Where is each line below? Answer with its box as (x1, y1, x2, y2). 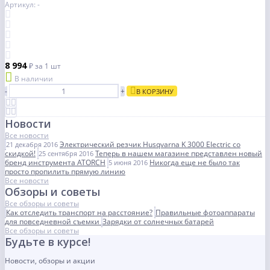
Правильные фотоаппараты (155, 207, 255, 218)
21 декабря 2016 (6, 140, 58, 149)
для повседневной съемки (5, 216, 101, 227)
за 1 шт (35, 61, 61, 72)
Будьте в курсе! (5, 234, 90, 250)
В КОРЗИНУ (136, 87, 174, 96)
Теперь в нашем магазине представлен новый (95, 148, 262, 159)
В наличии (14, 74, 53, 84)
